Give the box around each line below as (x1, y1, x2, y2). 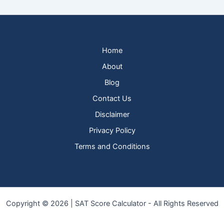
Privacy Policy (88, 126, 135, 135)
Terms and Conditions (74, 142, 150, 151)
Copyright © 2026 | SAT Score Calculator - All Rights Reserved (5, 199, 218, 208)
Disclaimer (94, 110, 129, 119)
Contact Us (92, 94, 131, 103)
